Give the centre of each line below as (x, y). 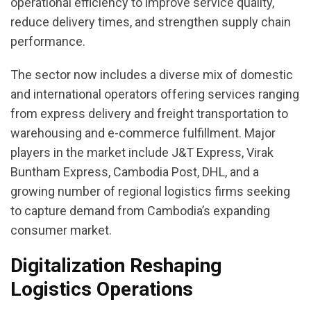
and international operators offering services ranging (155, 94)
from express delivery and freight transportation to (149, 114)
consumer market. (61, 230)
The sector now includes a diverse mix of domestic (152, 75)
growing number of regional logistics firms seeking (150, 192)
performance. (48, 42)
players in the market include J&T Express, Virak (142, 153)
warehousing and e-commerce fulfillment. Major (143, 133)
